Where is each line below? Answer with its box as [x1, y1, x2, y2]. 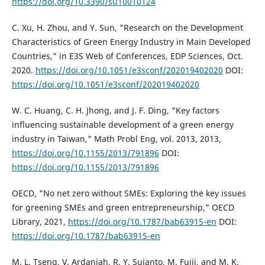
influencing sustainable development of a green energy [11, 118, 234, 130]
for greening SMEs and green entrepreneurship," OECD [11, 201, 234, 213]
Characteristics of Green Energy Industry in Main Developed [11, 35, 251, 47]
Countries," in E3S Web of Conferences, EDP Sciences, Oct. [11, 50, 243, 62]
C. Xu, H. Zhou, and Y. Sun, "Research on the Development [11, 21, 243, 33]
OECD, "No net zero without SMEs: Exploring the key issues [11, 187, 246, 199]
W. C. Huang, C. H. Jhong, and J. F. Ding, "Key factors [11, 104, 219, 116]
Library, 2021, [11, 215, 68, 227]
